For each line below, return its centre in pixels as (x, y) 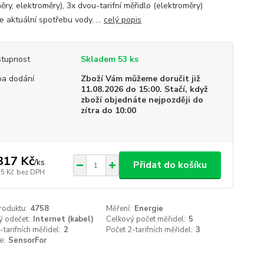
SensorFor (27, 240)
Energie (149, 209)
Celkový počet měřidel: (146, 219)
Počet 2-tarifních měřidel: (150, 230)
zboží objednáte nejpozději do (142, 100)
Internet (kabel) (63, 219)
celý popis (122, 20)
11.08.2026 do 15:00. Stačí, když (144, 89)
